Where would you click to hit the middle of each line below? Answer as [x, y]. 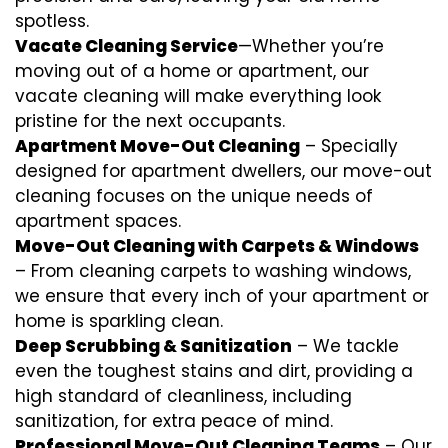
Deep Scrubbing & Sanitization [153, 346]
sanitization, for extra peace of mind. [174, 421]
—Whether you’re [311, 46]
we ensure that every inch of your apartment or [222, 296]
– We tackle [345, 346]
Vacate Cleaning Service [126, 46]
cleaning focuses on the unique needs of [194, 196]
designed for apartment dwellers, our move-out [223, 171]
